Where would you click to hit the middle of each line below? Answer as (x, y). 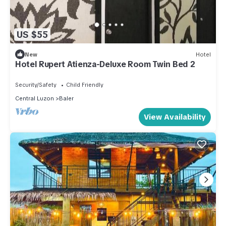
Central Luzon (35, 99)
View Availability (175, 117)
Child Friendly (85, 85)
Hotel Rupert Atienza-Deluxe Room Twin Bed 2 (105, 65)
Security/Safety (36, 85)
